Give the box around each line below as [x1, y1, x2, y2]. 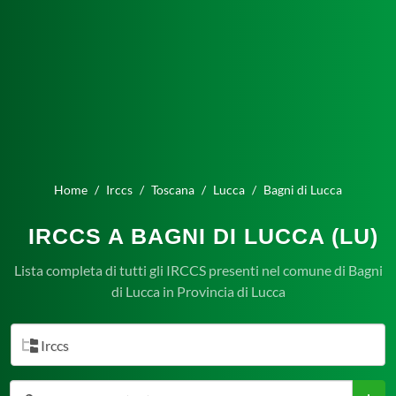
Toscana [151, 182, 194, 197]
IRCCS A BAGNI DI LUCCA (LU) [27, 224, 378, 248]
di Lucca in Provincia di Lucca [110, 283, 286, 300]
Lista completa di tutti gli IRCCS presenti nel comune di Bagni [13, 262, 383, 278]
